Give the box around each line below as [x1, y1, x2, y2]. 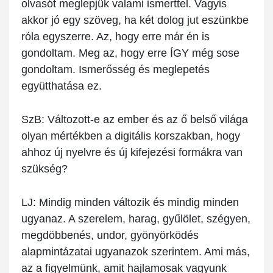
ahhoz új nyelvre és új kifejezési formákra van [21, 146, 243, 159]
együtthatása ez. [21, 80, 102, 93]
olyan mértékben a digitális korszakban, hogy [21, 130, 240, 143]
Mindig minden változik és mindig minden [36, 196, 239, 209]
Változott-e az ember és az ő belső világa [44, 113, 248, 126]
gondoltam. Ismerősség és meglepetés [21, 63, 210, 76]
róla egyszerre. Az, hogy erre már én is [21, 30, 210, 43]
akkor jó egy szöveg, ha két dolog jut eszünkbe [21, 14, 249, 27]
